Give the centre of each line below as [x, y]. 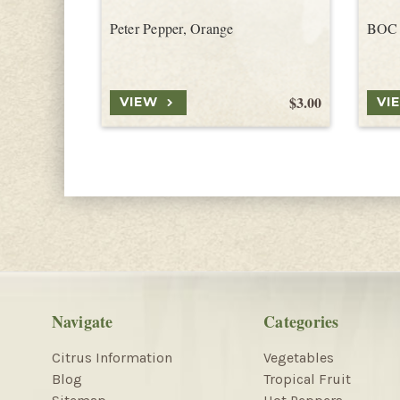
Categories [301, 321]
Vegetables [299, 357]
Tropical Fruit [307, 379]
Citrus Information [112, 357]
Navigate [82, 321]
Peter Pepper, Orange [171, 28]
